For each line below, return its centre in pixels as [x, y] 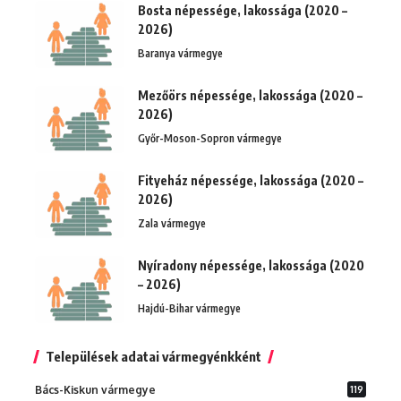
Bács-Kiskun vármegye [95, 389]
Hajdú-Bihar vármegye [189, 308]
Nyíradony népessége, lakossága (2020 [251, 265]
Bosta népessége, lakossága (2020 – [243, 10]
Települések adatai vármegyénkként [154, 356]
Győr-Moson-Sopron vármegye [210, 138]
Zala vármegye [172, 223]
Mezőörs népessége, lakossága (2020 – [250, 95]
